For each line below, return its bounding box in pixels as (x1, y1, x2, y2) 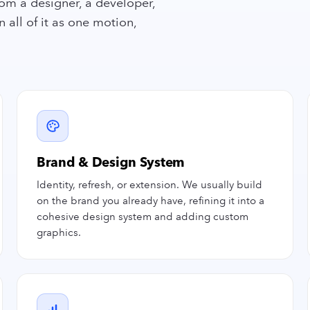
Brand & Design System (37, 154, 185, 170)
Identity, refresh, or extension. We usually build (37, 179, 262, 191)
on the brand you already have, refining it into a (37, 194, 264, 207)
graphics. (37, 226, 81, 239)
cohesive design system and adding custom (37, 210, 248, 223)
